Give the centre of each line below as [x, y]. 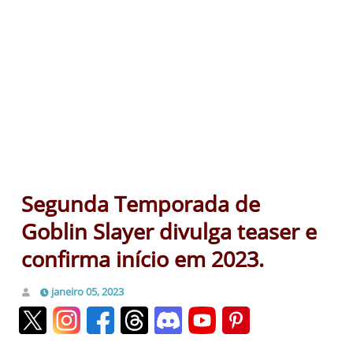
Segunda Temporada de [141, 203]
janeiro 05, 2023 [87, 291]
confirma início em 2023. [143, 258]
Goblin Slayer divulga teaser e [169, 231]
